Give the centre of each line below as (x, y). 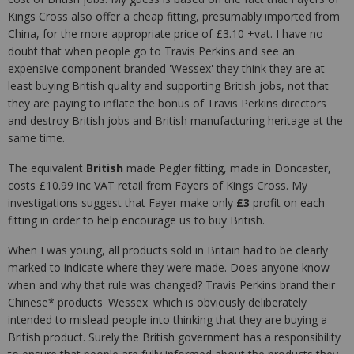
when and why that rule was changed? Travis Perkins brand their (171, 285)
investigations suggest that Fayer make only (122, 203)
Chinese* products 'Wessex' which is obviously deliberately (157, 302)
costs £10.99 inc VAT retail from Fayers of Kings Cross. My (158, 185)
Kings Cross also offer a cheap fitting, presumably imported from (174, 16)
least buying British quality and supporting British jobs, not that (168, 86)
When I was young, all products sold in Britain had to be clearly (168, 250)
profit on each (287, 203)
